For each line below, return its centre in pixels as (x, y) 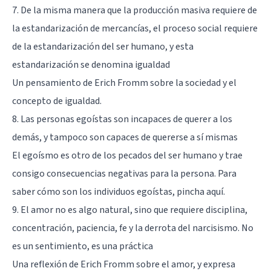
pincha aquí (200, 191)
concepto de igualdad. (57, 101)
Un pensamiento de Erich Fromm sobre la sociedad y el (124, 83)
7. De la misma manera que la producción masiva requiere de (135, 10)
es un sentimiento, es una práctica (83, 246)
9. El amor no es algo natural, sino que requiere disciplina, (130, 210)
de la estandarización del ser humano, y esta (103, 46)
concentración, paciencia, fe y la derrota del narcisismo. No (133, 228)
